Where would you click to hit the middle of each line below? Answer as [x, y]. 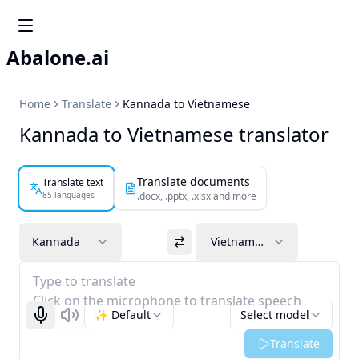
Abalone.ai [58, 57]
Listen [85, 321]
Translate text [73, 182]
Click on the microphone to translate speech [167, 301]
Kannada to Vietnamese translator [174, 134]
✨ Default [123, 315]
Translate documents [194, 182]
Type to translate [84, 281]
